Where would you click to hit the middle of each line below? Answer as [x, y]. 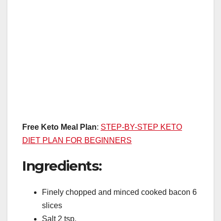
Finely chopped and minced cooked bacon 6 [119, 192]
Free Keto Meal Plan [59, 127]
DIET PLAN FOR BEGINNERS [77, 140]
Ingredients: [62, 166]
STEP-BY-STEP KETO [141, 127]
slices [52, 206]
